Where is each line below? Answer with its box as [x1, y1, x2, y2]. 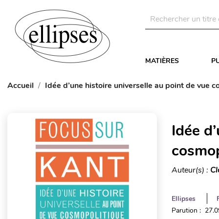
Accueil [7, 80, 34, 91]
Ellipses [171, 194, 196, 203]
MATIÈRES [145, 56, 179, 66]
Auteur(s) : [171, 165, 210, 175]
